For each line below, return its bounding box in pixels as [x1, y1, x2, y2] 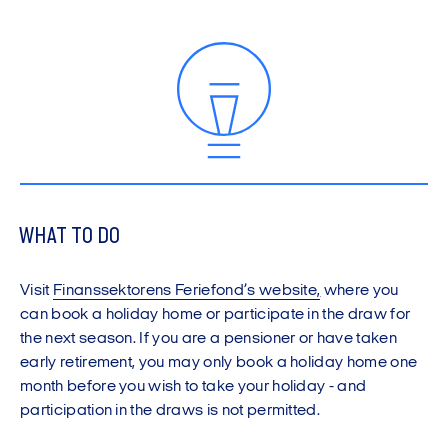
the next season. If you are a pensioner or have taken [20, 331, 397, 347]
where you [320, 283, 399, 299]
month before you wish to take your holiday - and [20, 379, 367, 395]
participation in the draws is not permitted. [20, 403, 321, 419]
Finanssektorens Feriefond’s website [52, 283, 318, 299]
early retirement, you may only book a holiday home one [20, 355, 418, 371]
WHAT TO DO [19, 225, 120, 249]
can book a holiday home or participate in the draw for [20, 307, 411, 323]
